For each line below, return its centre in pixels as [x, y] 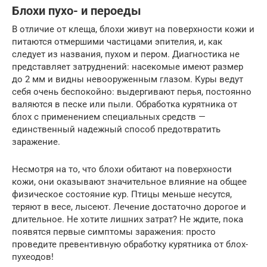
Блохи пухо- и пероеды [77, 11]
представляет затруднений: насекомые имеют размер [128, 66]
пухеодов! [33, 257]
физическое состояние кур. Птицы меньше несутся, [122, 194]
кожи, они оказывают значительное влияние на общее [129, 181]
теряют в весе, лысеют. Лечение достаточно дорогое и [129, 207]
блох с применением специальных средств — [109, 117]
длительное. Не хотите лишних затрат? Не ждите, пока [128, 219]
